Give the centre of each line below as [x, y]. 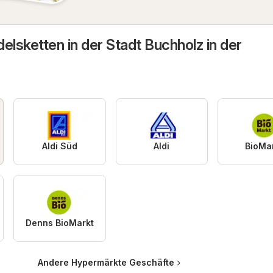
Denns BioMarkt [59, 223]
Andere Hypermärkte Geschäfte [106, 263]
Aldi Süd [59, 146]
